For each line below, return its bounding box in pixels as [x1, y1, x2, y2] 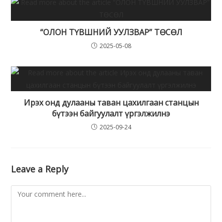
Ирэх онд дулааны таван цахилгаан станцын [23, 97, 199, 109]
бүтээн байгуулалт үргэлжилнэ [52, 108, 170, 119]
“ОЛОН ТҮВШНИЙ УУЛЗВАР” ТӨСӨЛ [40, 27, 182, 38]
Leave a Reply [11, 163, 69, 175]
